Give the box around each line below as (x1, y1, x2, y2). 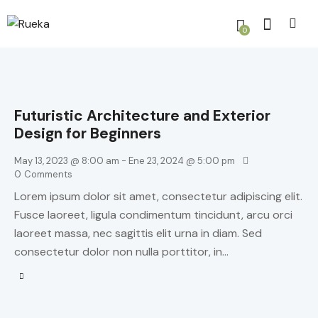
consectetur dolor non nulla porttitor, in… (14, 244, 229, 260)
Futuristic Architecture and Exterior (14, 105, 270, 126)
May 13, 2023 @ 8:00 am (14, 154, 119, 167)
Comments (23, 168, 72, 180)
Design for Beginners (14, 123, 161, 143)
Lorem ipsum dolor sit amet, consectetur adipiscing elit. (14, 189, 302, 204)
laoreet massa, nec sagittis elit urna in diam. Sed (14, 226, 262, 241)
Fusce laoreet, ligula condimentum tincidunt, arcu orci (14, 207, 292, 223)
